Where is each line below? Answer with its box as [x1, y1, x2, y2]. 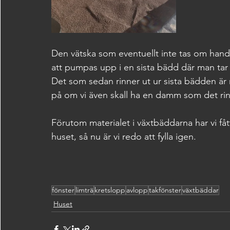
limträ [75, 185, 93, 195]
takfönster [149, 185, 181, 195]
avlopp [126, 185, 148, 195]
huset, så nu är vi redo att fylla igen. [51, 131, 196, 142]
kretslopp [94, 185, 125, 195]
